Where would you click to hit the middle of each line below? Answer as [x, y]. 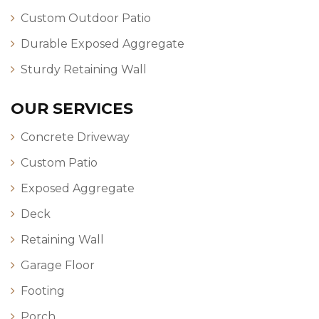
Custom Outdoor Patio [86, 18]
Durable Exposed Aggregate [103, 43]
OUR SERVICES [72, 108]
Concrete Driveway [75, 137]
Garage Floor [58, 265]
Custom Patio [59, 162]
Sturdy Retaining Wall [84, 69]
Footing [43, 291]
